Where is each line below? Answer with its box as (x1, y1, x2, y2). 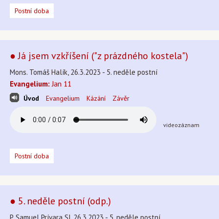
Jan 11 (50, 79, 71, 88)
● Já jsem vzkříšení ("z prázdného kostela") (10, 49, 188, 62)
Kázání (87, 94, 106, 103)
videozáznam (163, 121, 199, 129)
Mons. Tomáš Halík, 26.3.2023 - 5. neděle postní (10, 67, 157, 77)
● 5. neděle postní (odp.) (10, 195, 111, 207)
